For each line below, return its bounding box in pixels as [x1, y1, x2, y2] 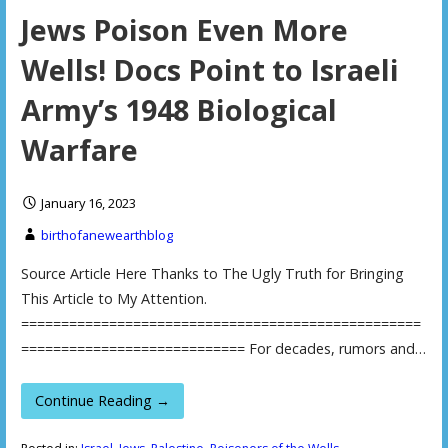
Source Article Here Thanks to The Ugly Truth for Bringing [20, 264, 404, 284]
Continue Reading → [35, 390, 170, 410]
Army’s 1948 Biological [20, 90, 337, 130]
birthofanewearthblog [40, 226, 173, 245]
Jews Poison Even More [20, 10, 348, 50]
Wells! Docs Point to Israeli [20, 50, 399, 90]
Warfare [20, 130, 138, 170]
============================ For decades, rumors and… [20, 339, 426, 359]
